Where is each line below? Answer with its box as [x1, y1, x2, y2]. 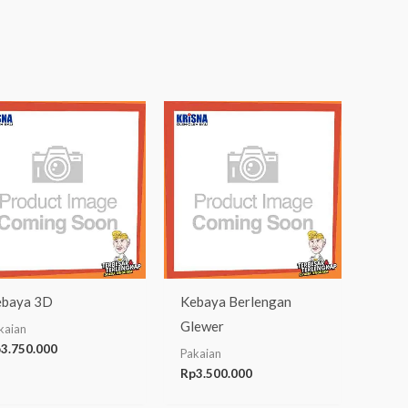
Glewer [180, 318, 225, 335]
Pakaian [180, 345, 222, 361]
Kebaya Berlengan [180, 293, 292, 311]
